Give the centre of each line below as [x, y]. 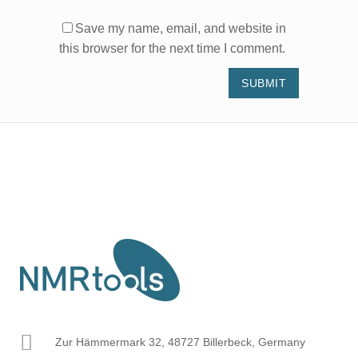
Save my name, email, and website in [181, 28]
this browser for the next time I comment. [172, 48]
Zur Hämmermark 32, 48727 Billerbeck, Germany [180, 342]
